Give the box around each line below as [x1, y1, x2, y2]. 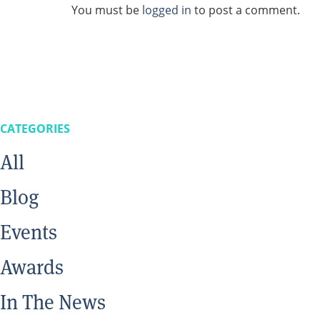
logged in [142, 1, 191, 18]
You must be [71, 1, 142, 18]
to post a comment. [191, 1, 300, 18]
